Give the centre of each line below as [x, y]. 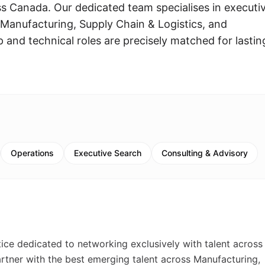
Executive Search [108, 153]
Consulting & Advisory [205, 153]
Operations [32, 153]
